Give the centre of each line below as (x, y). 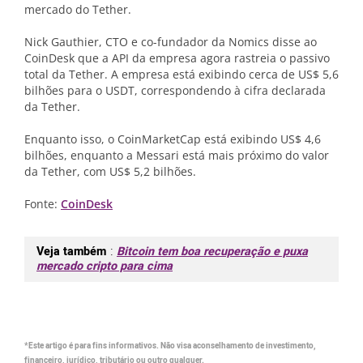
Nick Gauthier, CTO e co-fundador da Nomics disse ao (171, 42)
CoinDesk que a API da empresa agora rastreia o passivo (177, 58)
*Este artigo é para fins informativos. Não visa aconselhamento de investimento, (170, 346)
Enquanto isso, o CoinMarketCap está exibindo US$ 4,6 (173, 139)
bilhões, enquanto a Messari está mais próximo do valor (177, 155)
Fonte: (43, 204)
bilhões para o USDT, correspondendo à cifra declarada (175, 90)
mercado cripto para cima (105, 266)
